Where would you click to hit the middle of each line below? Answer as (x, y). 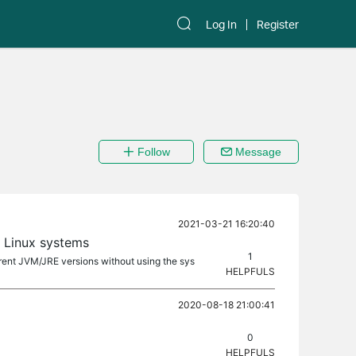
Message (257, 152)
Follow (152, 152)
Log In (221, 25)
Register (278, 25)
